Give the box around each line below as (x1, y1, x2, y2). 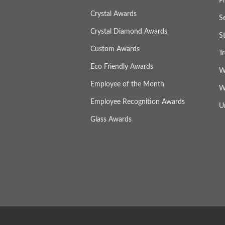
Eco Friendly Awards (90, 63, 153, 71)
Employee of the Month (90, 81, 164, 88)
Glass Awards (90, 116, 132, 124)
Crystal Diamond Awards (90, 28, 167, 36)
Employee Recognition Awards (90, 98, 185, 106)
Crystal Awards (90, 11, 137, 18)
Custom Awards (90, 46, 140, 53)
